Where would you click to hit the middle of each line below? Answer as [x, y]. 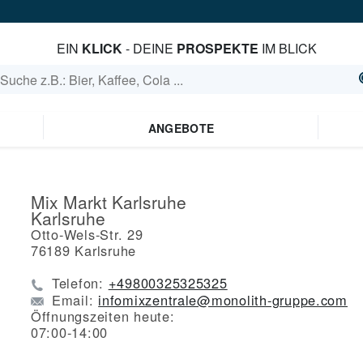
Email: [75, 299]
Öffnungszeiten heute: [103, 316]
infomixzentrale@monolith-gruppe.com [223, 299]
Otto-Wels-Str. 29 [87, 234]
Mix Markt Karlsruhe [109, 202]
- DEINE [149, 48]
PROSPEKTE [217, 48]
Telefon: [80, 283]
